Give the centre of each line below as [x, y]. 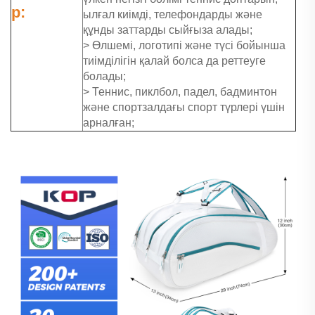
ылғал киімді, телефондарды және [173, 15]
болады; [104, 77]
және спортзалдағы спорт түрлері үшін [184, 108]
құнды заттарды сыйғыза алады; [168, 30]
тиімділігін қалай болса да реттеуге [174, 61]
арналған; [109, 123]
